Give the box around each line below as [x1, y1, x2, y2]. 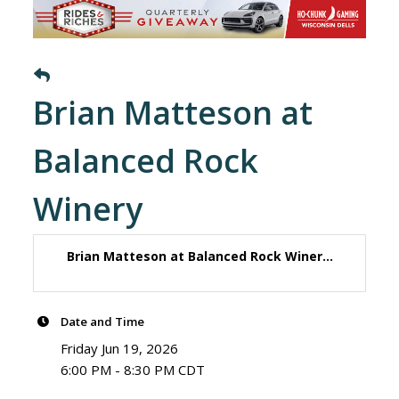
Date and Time [61, 313, 145, 330]
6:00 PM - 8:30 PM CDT [61, 361, 206, 379]
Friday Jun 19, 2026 [61, 339, 179, 358]
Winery [33, 187, 143, 232]
